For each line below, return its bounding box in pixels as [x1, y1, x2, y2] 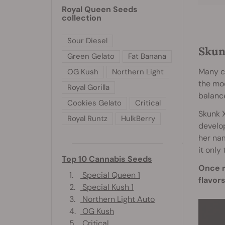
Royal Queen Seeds [62, 4, 138, 15]
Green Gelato [67, 51, 115, 61]
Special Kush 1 [80, 181, 134, 192]
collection [62, 12, 101, 23]
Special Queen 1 [80, 169, 140, 180]
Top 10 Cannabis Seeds [62, 153, 152, 164]
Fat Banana [128, 51, 166, 61]
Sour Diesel [67, 35, 107, 46]
